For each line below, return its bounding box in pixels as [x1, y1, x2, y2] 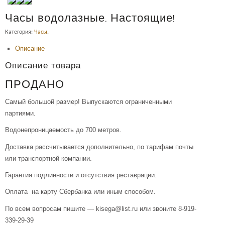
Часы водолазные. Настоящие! [5, 12, 175, 25]
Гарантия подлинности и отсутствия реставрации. [5, 171, 157, 179]
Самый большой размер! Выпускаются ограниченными [5, 97, 172, 105]
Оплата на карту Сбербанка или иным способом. [5, 188, 156, 196]
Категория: [5, 29, 34, 36]
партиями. [5, 109, 36, 117]
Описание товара [5, 61, 81, 71]
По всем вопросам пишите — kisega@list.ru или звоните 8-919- [5, 204, 196, 212]
